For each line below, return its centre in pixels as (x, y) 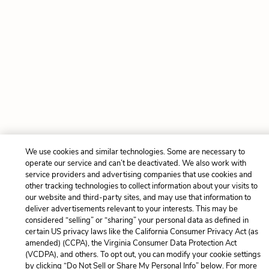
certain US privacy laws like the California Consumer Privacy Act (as (141, 232)
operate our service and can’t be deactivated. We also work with (135, 163)
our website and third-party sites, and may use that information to (138, 198)
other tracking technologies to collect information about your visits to (141, 186)
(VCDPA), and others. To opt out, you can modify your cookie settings (143, 255)
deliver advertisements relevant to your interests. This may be (131, 209)
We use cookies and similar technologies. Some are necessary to (135, 152)
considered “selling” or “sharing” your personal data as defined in (137, 220)
